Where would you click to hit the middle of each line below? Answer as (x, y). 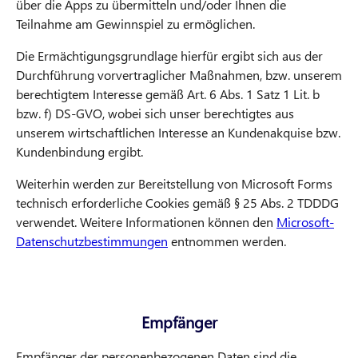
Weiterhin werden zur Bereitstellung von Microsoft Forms (174, 184)
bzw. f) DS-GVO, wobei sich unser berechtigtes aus (155, 113)
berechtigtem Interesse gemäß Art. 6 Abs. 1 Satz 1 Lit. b (168, 94)
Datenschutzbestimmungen (92, 241)
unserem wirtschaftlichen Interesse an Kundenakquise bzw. (178, 133)
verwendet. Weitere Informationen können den (146, 222)
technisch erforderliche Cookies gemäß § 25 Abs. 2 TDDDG (177, 203)
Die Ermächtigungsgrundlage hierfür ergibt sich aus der (169, 56)
